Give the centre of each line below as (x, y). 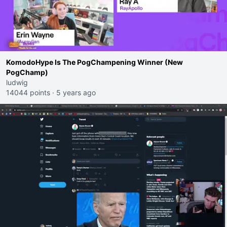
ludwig (17, 82)
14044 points (28, 92)
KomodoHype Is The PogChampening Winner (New (94, 62)
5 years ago (76, 92)
